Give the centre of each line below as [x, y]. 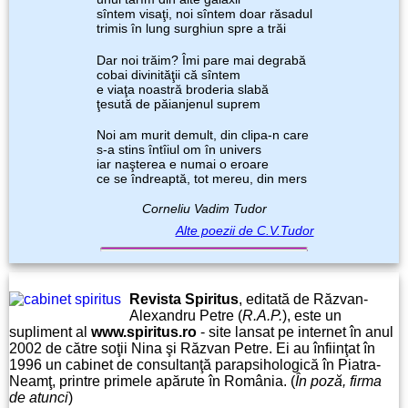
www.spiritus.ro [144, 331]
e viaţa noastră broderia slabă [182, 89]
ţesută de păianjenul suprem [178, 103]
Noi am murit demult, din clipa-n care [202, 135]
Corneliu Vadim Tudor [204, 208]
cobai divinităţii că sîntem [168, 74]
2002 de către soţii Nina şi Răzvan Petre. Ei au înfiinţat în [192, 348]
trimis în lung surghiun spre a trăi [191, 29]
